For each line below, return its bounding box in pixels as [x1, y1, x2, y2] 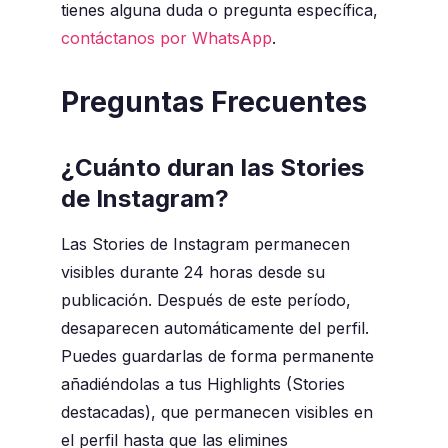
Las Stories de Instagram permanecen [60, 234, 350, 255]
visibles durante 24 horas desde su [60, 262, 325, 283]
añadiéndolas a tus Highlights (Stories [60, 374, 345, 395]
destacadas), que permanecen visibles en [60, 402, 373, 423]
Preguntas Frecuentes [60, 85, 367, 120]
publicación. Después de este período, [60, 290, 351, 311]
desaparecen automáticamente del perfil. [60, 318, 369, 339]
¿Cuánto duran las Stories [60, 153, 364, 183]
